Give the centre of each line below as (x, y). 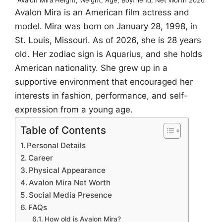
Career (41, 158)
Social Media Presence (71, 195)
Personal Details (56, 146)
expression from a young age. (74, 109)
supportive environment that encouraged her (104, 82)
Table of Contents (63, 130)
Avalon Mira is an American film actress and (102, 12)
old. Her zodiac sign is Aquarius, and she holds (109, 54)
